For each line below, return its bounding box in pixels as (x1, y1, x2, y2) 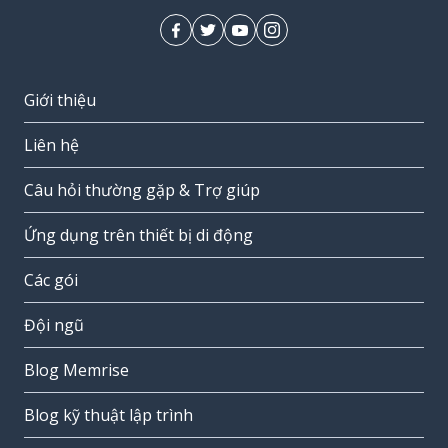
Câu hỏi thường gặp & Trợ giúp (24, 179, 260, 202)
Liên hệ (24, 134, 79, 157)
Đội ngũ (24, 314, 84, 337)
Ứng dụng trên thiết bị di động (24, 224, 253, 247)
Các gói (24, 269, 78, 292)
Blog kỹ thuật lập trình (24, 404, 193, 427)
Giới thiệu (24, 89, 96, 112)
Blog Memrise (24, 359, 129, 382)
